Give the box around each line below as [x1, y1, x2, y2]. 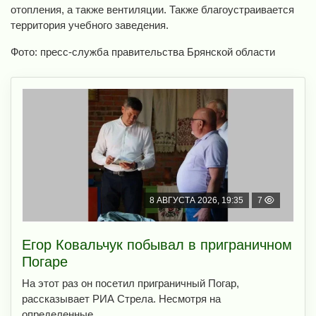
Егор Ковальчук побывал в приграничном [22, 237, 292, 253]
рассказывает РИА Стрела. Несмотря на [22, 293, 221, 305]
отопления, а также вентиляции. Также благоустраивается [11, 4, 294, 16]
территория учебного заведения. [11, 19, 169, 32]
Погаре [22, 254, 68, 270]
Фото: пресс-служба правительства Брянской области [11, 46, 275, 59]
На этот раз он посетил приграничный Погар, [22, 277, 239, 290]
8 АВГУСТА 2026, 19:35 [150, 195, 243, 206]
